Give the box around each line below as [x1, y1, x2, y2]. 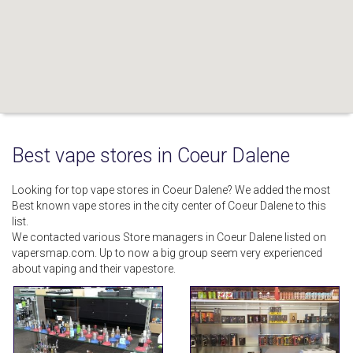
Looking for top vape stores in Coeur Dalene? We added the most [12, 184, 330, 196]
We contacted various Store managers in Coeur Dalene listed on [12, 231, 326, 243]
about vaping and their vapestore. [12, 262, 176, 275]
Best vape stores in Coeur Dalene [12, 144, 290, 167]
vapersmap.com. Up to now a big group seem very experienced [12, 247, 322, 259]
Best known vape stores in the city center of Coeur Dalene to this [12, 199, 326, 212]
